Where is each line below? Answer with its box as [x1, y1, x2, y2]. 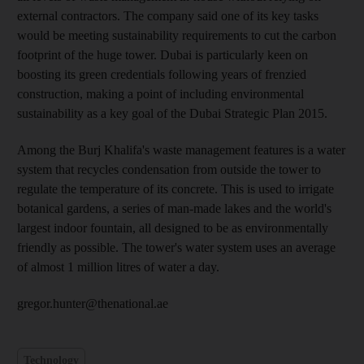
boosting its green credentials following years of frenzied [17, 67, 306, 81]
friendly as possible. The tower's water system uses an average [17, 240, 336, 254]
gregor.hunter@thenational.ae [17, 297, 168, 310]
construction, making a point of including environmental [17, 87, 304, 101]
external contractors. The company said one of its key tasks [17, 9, 318, 23]
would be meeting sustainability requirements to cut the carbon [17, 28, 336, 42]
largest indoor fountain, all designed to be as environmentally [17, 221, 328, 235]
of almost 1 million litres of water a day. [17, 260, 219, 274]
